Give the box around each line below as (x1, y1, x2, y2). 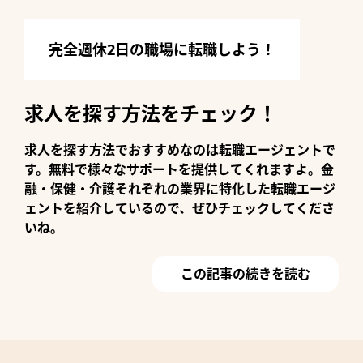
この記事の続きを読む (181, 265, 310, 284)
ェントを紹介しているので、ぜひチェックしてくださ (24, 199, 335, 218)
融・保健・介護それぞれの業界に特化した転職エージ (24, 180, 335, 199)
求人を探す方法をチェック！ (24, 100, 277, 127)
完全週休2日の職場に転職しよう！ (49, 40, 275, 60)
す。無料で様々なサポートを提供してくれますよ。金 (24, 160, 334, 179)
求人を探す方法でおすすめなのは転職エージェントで (24, 141, 335, 160)
